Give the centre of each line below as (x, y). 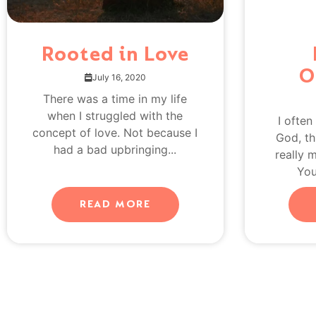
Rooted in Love (115, 54)
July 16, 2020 (119, 77)
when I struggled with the (115, 115)
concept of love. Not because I (115, 132)
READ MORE (115, 204)
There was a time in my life (115, 98)
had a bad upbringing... (115, 149)
